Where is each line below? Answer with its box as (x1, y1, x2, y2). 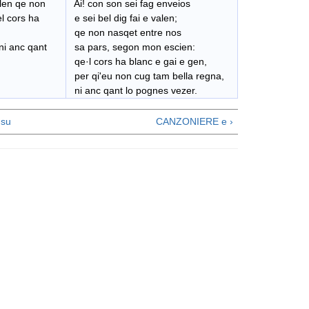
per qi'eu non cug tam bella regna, (69, 70, 224, 82)
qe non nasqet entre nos (69, 27, 181, 39)
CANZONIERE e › (156, 116, 233, 128)
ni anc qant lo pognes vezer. (69, 85, 197, 97)
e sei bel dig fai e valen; (69, 12, 177, 24)
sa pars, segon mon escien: (69, 41, 195, 53)
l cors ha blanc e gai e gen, (89, 56, 207, 68)
